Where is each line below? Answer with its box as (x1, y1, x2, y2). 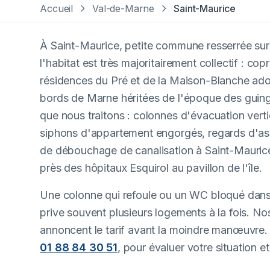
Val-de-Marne (92, 2, 155, 14)
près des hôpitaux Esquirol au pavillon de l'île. (40, 162, 262, 174)
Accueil (40, 2, 74, 14)
